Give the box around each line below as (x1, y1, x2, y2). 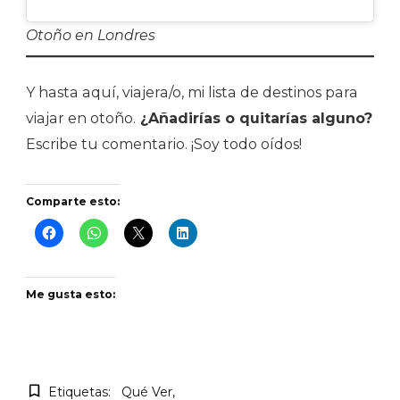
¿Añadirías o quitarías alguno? (136, 110, 372, 128)
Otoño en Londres (26, 27, 155, 45)
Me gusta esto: (26, 287, 115, 302)
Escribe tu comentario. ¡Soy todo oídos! (26, 136, 302, 154)
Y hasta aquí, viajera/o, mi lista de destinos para (26, 84, 358, 102)
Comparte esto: (26, 195, 120, 209)
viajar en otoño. (26, 110, 136, 128)
